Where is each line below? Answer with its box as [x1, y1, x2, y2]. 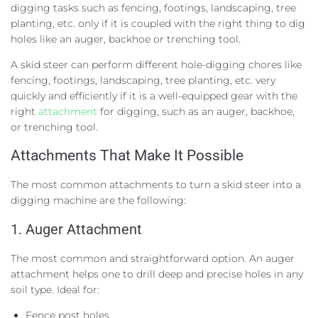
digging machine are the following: [11, 193, 186, 207]
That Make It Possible [97, 146, 243, 164]
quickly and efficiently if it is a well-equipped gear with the [11, 89, 297, 102]
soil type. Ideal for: [11, 283, 99, 296]
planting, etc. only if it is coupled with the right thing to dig [11, 16, 305, 30]
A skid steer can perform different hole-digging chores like [11, 57, 302, 71]
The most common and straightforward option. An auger [11, 251, 295, 265]
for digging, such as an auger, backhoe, [97, 104, 295, 118]
